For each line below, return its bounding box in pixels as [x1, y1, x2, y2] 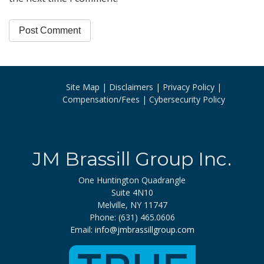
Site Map [66, 81, 100, 93]
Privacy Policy [163, 81, 214, 93]
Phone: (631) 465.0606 [89, 211, 175, 223]
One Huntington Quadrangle [78, 174, 186, 186]
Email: [70, 223, 95, 235]
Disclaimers [109, 81, 153, 93]
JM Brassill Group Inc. [32, 147, 232, 170]
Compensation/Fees [62, 93, 140, 105]
